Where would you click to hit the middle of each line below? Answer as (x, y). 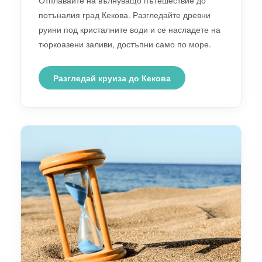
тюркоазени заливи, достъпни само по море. (125, 44)
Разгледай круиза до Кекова (112, 77)
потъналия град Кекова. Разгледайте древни (125, 14)
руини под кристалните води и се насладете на (130, 29)
